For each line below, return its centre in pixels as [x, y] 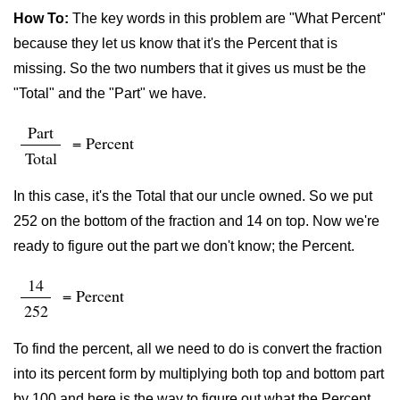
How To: [41, 18]
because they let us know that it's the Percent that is [175, 43]
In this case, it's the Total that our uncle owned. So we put [193, 196]
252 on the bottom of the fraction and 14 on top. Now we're [196, 221]
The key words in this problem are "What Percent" [227, 18]
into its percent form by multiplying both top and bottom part [199, 374]
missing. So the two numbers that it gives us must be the [190, 68]
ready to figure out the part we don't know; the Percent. [184, 246]
